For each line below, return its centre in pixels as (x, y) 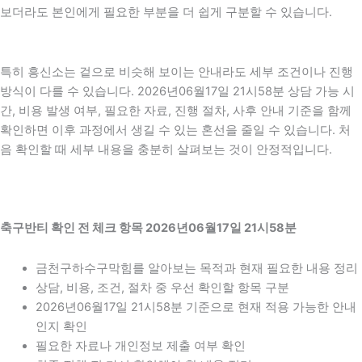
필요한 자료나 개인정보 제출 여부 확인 (140, 345)
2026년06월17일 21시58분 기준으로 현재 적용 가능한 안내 (196, 307)
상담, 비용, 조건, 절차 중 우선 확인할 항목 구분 (162, 287)
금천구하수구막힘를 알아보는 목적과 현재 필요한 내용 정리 (196, 268)
